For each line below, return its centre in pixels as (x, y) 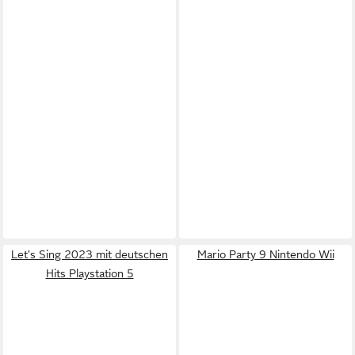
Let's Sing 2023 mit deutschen (90, 254)
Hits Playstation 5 (90, 273)
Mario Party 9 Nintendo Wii (265, 254)
